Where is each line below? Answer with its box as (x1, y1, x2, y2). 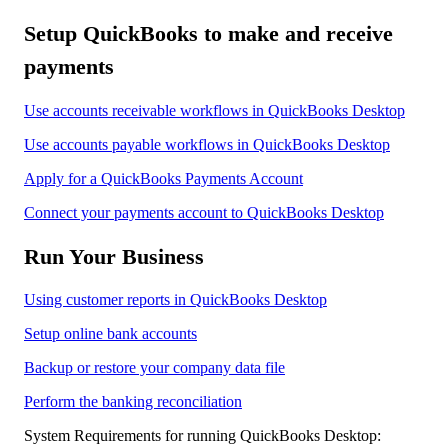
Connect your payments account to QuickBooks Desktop (24, 203, 384, 221)
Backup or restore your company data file (24, 359, 285, 377)
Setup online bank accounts (24, 325, 197, 343)
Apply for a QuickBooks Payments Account (24, 169, 303, 187)
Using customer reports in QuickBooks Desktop (24, 291, 327, 309)
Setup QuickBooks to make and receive (24, 21, 393, 47)
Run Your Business (24, 243, 204, 269)
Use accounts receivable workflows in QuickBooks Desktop (24, 101, 405, 119)
